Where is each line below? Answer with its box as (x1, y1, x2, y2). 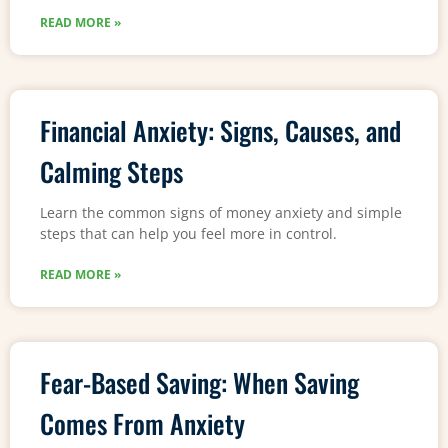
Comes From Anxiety (40, 403, 245, 443)
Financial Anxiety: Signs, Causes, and (40, 110, 401, 150)
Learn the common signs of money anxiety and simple (40, 202, 402, 222)
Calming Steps (40, 151, 183, 191)
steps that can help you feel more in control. (40, 223, 337, 243)
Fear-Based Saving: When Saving (40, 362, 359, 402)
